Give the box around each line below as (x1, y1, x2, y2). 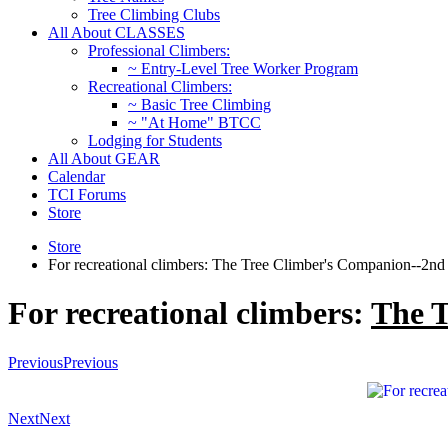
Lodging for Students (88, 132, 222, 149)
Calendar (48, 168, 105, 185)
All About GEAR (48, 150, 160, 167)
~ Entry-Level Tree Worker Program (128, 60, 358, 77)
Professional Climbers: (88, 42, 230, 59)
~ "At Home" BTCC (128, 114, 261, 131)
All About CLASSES (48, 24, 185, 41)
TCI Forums (48, 186, 126, 203)
